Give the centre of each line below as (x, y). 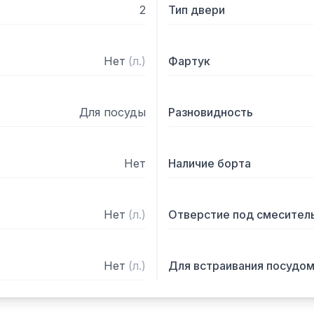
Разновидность (211, 112)
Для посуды (112, 112)
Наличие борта (210, 163)
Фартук (189, 61)
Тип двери (197, 10)
